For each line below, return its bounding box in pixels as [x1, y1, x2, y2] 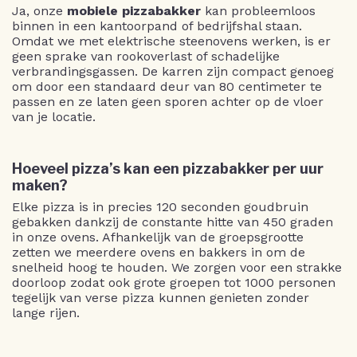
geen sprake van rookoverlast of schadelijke [12, 49, 280, 65]
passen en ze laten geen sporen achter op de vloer [12, 94, 324, 110]
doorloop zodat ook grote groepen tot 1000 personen [12, 275, 335, 291]
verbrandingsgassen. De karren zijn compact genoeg [12, 64, 334, 80]
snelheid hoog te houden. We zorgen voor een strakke [12, 260, 342, 276]
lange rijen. [12, 305, 80, 321]
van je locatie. [12, 109, 96, 125]
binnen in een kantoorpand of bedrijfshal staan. [12, 18, 302, 34]
